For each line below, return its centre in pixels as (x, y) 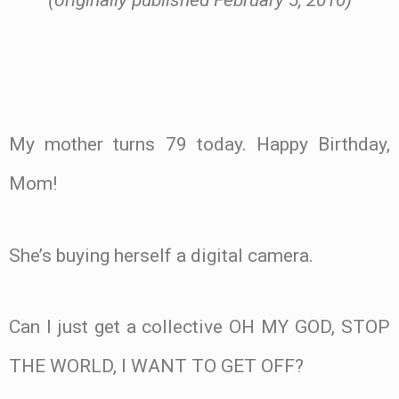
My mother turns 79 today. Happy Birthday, (199, 144)
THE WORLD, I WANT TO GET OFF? (156, 366)
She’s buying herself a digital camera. (161, 255)
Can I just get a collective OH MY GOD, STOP (199, 327)
